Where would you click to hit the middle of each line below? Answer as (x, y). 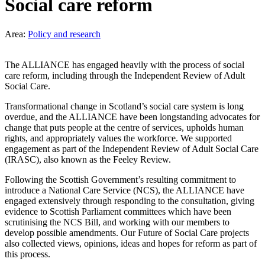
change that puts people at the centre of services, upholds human (124, 127)
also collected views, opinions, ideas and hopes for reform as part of (131, 243)
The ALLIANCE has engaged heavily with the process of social (125, 64)
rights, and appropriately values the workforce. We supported (118, 138)
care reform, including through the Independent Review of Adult (125, 75)
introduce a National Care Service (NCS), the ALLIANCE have (125, 190)
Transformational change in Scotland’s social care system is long (124, 106)
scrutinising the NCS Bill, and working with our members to (117, 222)
